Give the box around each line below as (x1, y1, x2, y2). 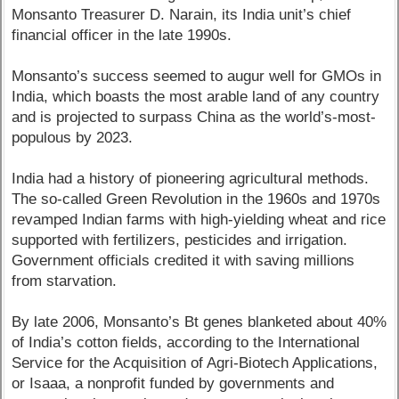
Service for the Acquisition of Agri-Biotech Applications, (12, 354, 379, 372)
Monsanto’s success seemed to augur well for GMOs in (12, 68, 382, 85)
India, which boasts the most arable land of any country (12, 88, 380, 106)
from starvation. (12, 273, 118, 290)
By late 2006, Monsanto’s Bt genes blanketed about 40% (12, 313, 387, 331)
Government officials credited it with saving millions (12, 252, 355, 270)
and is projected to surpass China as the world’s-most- (12, 109, 377, 126)
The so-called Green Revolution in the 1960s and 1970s (12, 191, 381, 208)
